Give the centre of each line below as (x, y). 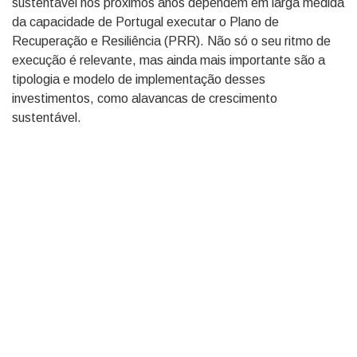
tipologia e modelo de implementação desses (139, 79)
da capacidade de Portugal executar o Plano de (145, 22)
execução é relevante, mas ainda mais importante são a (169, 60)
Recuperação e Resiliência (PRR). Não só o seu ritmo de (171, 41)
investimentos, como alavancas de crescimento (145, 98)
